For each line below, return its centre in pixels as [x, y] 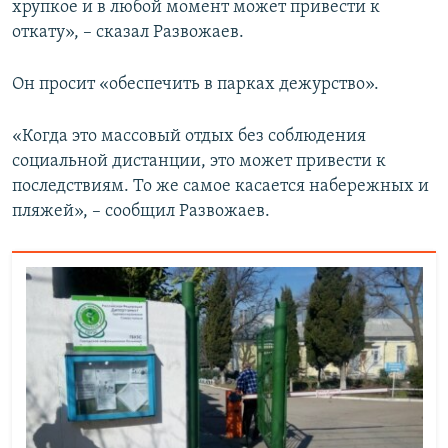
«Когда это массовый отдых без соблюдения [189, 137]
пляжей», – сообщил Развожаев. [141, 212]
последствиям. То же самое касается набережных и [220, 187]
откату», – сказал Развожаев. [128, 33]
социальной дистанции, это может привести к [199, 162]
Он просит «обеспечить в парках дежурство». [195, 85]
